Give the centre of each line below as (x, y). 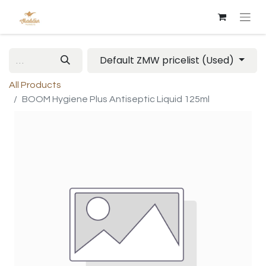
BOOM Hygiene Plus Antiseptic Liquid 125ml (116, 99)
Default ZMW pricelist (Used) (168, 61)
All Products (35, 85)
